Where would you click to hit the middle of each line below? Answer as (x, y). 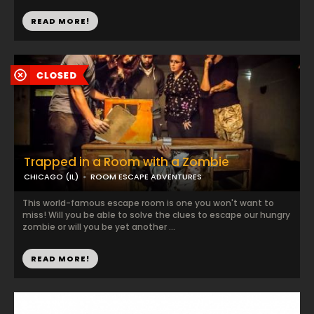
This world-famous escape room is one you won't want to (148, 203)
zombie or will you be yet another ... (99, 227)
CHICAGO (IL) (51, 177)
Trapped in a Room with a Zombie (127, 162)
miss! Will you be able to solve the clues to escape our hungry (156, 215)
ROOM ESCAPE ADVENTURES (146, 177)
